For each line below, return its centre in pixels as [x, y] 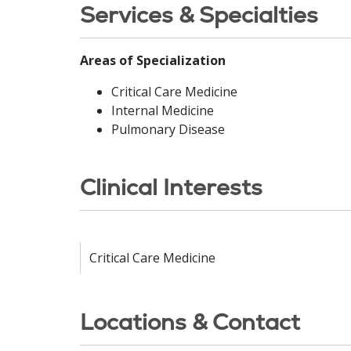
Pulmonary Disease [168, 129]
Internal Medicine [163, 110]
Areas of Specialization [153, 60]
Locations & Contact [190, 322]
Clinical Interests [171, 187]
